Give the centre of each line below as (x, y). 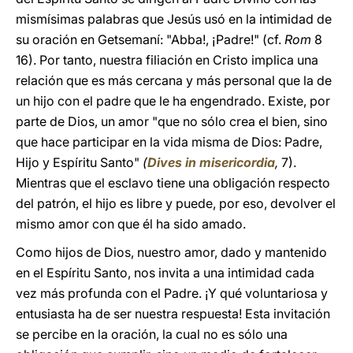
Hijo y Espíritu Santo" (78, 162)
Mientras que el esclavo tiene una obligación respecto (173, 183)
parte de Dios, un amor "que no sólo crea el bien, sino (172, 121)
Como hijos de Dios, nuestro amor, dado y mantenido (171, 252)
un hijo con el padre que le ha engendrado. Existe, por (173, 101)
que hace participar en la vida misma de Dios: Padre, (169, 142)
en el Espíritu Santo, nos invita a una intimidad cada (165, 273)
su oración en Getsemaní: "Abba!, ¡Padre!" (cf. (149, 39)
